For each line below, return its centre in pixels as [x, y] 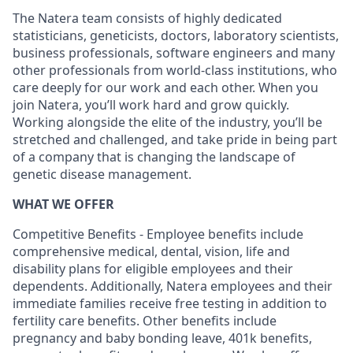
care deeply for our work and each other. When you [165, 87]
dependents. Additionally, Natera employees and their [173, 286]
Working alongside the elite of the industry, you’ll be [167, 122]
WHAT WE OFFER [63, 204]
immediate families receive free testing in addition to [170, 303]
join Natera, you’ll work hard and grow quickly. [151, 105]
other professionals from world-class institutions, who [175, 70]
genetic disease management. [102, 174]
